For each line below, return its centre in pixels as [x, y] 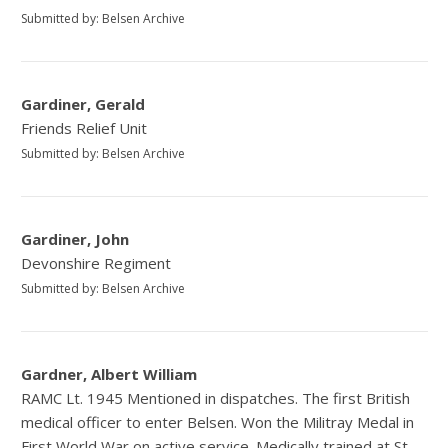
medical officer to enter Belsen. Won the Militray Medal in [218, 422]
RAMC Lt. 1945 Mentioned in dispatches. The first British [216, 398]
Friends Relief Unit [84, 128]
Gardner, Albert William [109, 374]
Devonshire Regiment [96, 263]
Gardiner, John [75, 239]
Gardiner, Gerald [83, 104]
